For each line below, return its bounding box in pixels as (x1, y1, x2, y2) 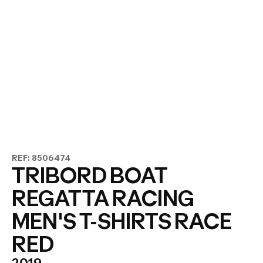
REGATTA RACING (12, 186, 194, 211)
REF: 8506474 (12, 153, 70, 163)
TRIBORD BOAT (12, 163, 168, 188)
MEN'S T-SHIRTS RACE (12, 208, 232, 234)
